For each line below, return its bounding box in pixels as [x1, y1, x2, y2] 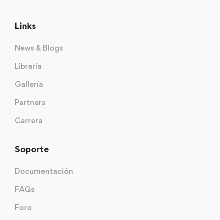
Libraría [15, 61, 42, 71]
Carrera [15, 115, 43, 125]
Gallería [15, 79, 43, 89]
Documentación [15, 166, 73, 176]
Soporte [15, 143, 49, 154]
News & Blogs [15, 43, 63, 53]
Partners [15, 97, 45, 107]
